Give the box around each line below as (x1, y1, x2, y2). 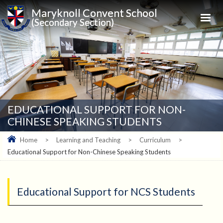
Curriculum (139, 136, 171, 144)
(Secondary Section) (31, 17, 114, 28)
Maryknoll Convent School (31, 6, 158, 20)
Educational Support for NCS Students (17, 185, 195, 198)
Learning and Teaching (56, 136, 120, 144)
